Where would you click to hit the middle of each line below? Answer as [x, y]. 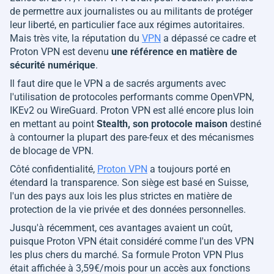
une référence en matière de [174, 52]
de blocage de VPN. [52, 151]
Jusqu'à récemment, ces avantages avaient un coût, [121, 228]
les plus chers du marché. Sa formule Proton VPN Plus [127, 255]
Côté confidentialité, [54, 169]
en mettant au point [53, 124]
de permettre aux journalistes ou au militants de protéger [131, 11]
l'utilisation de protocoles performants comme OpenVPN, [132, 97]
